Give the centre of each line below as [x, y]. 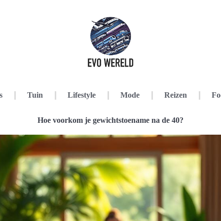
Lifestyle [82, 95]
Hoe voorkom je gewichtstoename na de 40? [110, 120]
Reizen [176, 95]
